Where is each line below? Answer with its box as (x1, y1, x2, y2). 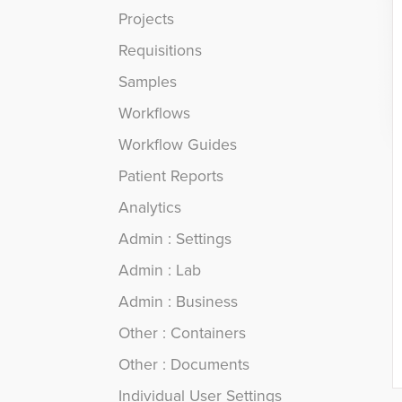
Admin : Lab (118, 261, 201, 280)
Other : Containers (118, 324, 246, 343)
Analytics (118, 198, 181, 217)
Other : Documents (118, 355, 249, 374)
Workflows (118, 104, 190, 123)
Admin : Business (118, 293, 238, 311)
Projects (118, 10, 174, 29)
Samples (118, 73, 177, 92)
